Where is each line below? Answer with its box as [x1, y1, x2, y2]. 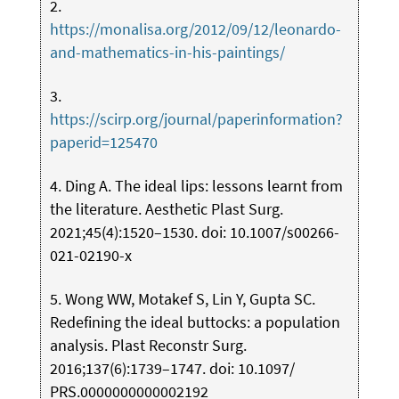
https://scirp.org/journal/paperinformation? [49, 109, 343, 129]
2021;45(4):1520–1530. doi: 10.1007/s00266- [49, 222, 339, 242]
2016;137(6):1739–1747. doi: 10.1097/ [49, 358, 295, 379]
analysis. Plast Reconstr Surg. [49, 335, 247, 355]
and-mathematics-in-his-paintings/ [49, 42, 285, 62]
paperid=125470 [49, 132, 158, 152]
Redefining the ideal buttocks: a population [49, 312, 340, 332]
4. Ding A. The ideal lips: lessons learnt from [49, 175, 343, 196]
